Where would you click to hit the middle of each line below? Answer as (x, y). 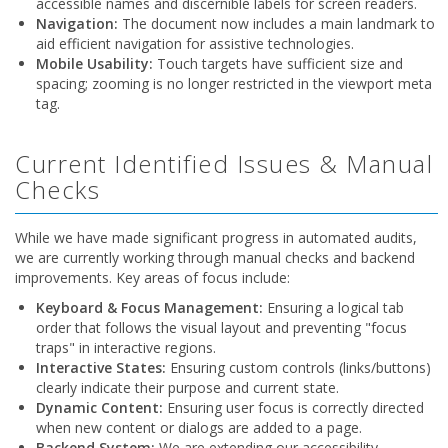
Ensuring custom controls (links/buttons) (298, 367)
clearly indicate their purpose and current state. (187, 387)
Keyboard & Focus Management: (149, 307)
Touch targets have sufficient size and (278, 63)
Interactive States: (101, 367)
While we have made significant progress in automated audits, (216, 237)
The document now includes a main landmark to (276, 23)
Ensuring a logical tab (333, 307)
